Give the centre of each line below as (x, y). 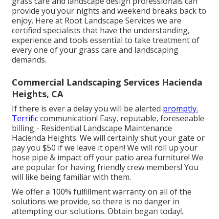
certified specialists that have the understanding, (101, 31)
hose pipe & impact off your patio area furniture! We (108, 158)
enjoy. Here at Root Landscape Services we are (97, 21)
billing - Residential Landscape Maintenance (92, 128)
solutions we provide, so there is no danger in (96, 202)
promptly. (180, 109)
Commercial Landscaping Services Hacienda (107, 82)
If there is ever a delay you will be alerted (87, 109)
